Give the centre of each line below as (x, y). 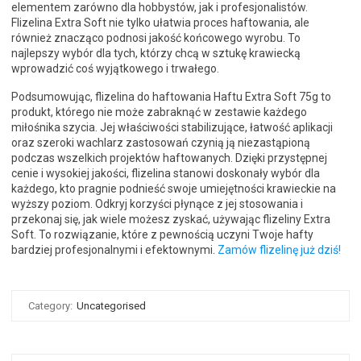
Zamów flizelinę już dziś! (279, 250)
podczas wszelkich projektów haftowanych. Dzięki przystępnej (169, 158)
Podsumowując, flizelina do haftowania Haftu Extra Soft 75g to (171, 97)
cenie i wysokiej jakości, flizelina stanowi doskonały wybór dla (166, 174)
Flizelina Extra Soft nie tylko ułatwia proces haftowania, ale (160, 23)
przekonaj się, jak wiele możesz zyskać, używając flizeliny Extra (171, 220)
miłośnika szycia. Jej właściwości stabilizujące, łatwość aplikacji (172, 128)
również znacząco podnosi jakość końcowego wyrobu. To (156, 38)
